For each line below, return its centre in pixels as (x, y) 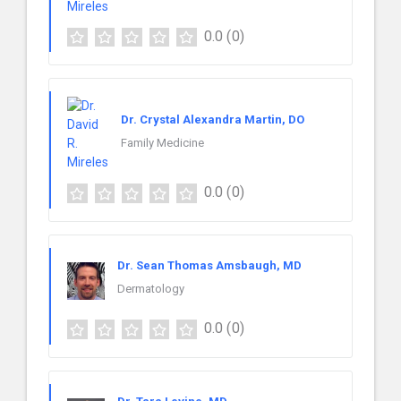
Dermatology (151, 289)
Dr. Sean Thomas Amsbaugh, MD (209, 266)
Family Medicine (162, 142)
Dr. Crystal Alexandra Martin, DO (213, 119)
